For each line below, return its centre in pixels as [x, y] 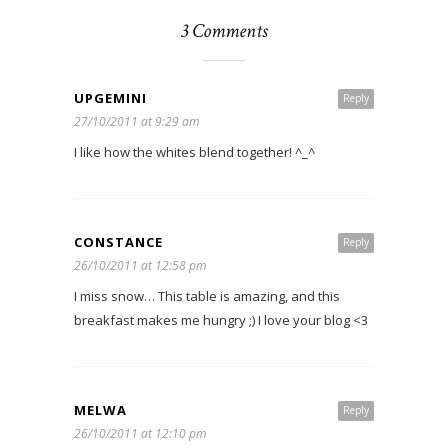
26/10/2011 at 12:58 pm [140, 265]
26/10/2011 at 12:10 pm [140, 433]
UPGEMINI [110, 98]
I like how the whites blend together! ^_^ [194, 152]
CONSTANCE [118, 242]
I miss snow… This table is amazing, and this [207, 296]
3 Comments [224, 31]
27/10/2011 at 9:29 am [136, 121]
